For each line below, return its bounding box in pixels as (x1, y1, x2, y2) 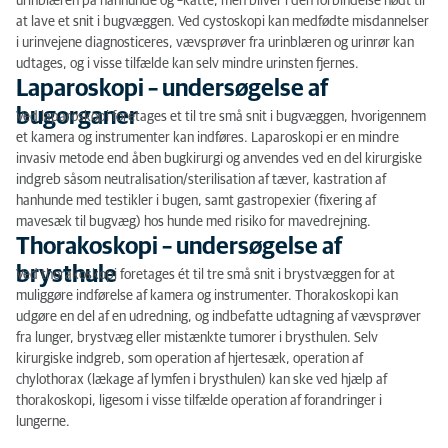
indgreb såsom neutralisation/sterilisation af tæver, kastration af (16, 173, 386, 187)
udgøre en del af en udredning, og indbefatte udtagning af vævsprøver (16, 310, 421, 324)
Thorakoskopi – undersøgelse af (16, 235, 342, 259)
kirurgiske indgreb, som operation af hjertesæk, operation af (16, 352, 363, 366)
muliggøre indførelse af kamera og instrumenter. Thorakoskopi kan (16, 289, 398, 303)
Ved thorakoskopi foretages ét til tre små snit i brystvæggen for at (16, 268, 395, 282)
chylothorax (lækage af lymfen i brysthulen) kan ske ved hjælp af (16, 373, 387, 387)
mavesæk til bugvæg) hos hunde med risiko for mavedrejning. (16, 215, 371, 229)
